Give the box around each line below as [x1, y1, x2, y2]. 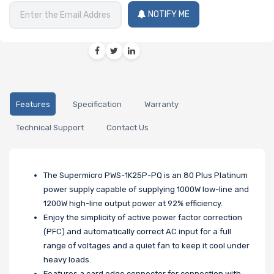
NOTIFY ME [148, 9, 190, 20]
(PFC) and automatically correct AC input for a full [43, 226, 231, 236]
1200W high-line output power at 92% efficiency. [43, 198, 223, 208]
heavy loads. [43, 254, 91, 264]
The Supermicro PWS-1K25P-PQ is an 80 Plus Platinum [43, 170, 248, 180]
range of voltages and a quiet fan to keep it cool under [43, 240, 250, 250]
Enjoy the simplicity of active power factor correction [43, 212, 242, 222]
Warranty [144, 99, 179, 109]
